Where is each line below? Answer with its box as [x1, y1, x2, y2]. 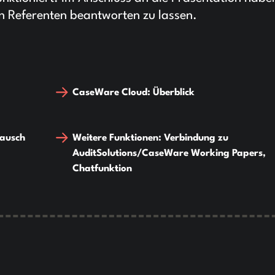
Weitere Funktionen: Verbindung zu [72, 133, 229, 144]
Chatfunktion [72, 164, 133, 174]
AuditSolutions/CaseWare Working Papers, [72, 149, 266, 159]
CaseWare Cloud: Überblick [72, 88, 195, 98]
